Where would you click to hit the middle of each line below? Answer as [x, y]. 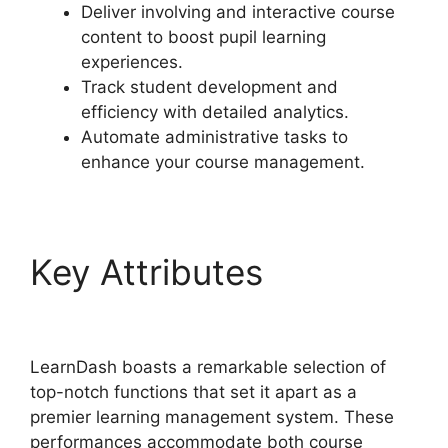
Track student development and [209, 87]
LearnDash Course [182, 314]
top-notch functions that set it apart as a [193, 392]
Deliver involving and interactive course [238, 12]
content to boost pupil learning [203, 37]
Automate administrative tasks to [214, 137]
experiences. [132, 62]
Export [327, 272]
